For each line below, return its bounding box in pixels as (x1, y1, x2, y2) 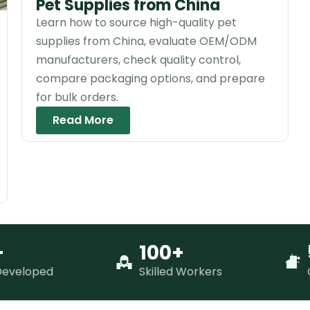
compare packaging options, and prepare (35, 71, 265, 87)
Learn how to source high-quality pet (35, 15, 237, 31)
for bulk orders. (35, 89, 118, 106)
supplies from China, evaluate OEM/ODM (35, 33, 257, 50)
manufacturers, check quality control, (35, 52, 241, 69)
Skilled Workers (138, 264, 222, 280)
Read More (52, 112, 113, 129)
